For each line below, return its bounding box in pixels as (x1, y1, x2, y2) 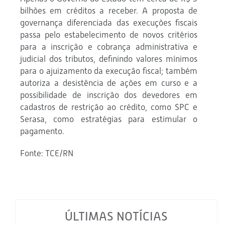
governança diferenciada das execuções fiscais (20, 18, 197, 28)
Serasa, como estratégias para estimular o (20, 114, 197, 125)
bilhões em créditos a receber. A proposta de (20, 6, 197, 16)
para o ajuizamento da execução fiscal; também (20, 66, 197, 76)
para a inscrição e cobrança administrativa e (20, 42, 197, 52)
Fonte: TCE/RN (20, 148, 73, 159)
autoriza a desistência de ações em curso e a (20, 78, 197, 88)
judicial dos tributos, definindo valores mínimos (20, 54, 197, 64)
